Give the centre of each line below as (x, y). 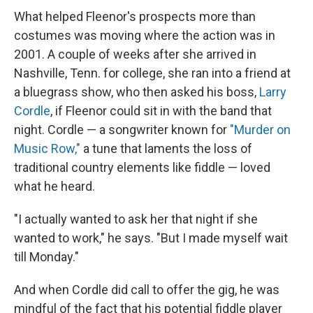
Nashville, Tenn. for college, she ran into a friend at (152, 73)
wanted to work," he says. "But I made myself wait (151, 238)
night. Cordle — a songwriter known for (121, 130)
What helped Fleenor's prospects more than (135, 17)
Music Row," (47, 149)
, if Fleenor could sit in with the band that (161, 111)
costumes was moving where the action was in (145, 36)
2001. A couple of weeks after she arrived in (135, 54)
